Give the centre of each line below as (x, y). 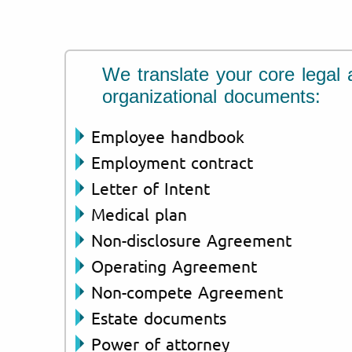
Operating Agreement (174, 265)
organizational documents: (211, 96)
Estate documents (159, 317)
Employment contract (172, 161)
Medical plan (139, 213)
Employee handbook (168, 136)
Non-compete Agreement (187, 291)
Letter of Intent (150, 187)
